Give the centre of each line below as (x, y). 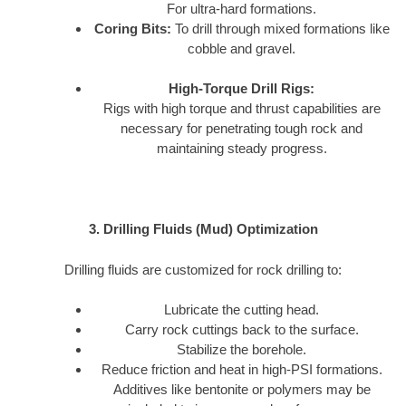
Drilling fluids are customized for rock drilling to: (203, 269)
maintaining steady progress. (242, 149)
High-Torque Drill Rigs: (242, 89)
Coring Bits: (132, 28)
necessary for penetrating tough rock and (242, 129)
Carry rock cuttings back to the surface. (242, 330)
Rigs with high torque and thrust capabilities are (242, 109)
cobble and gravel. (242, 48)
